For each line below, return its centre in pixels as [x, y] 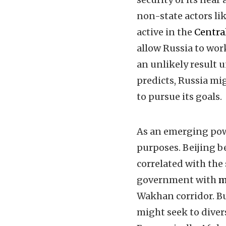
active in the [165, 32]
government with [178, 180]
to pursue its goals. [179, 97]
